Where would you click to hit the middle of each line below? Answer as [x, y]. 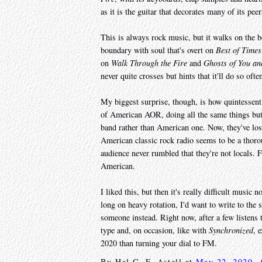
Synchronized [231, 230]
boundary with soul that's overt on [158, 50]
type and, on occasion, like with [155, 230]
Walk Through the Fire [149, 63]
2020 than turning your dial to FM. [159, 243]
